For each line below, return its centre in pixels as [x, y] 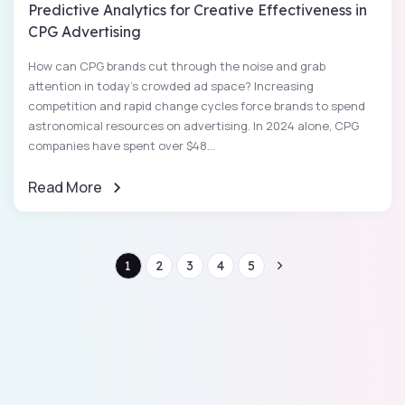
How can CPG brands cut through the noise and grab [177, 66]
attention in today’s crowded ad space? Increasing [171, 86]
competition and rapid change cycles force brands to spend [197, 106]
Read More [65, 188]
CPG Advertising [85, 32]
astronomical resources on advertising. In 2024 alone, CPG [193, 126]
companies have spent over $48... [122, 146]
